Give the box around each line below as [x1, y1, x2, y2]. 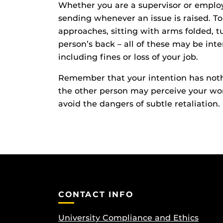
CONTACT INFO [58, 190, 134, 199]
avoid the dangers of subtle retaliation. [58, 99, 220, 109]
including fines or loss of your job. [58, 52, 198, 62]
